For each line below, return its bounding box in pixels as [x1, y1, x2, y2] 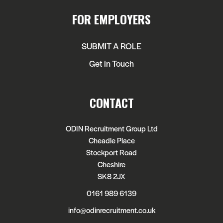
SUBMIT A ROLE [82, 39, 141, 52]
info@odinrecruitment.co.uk [68, 204, 155, 215]
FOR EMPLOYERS [72, 9, 151, 28]
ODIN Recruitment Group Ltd [65, 122, 158, 133]
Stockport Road [86, 146, 137, 157]
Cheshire [98, 158, 125, 169]
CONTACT [89, 93, 134, 111]
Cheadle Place [88, 134, 135, 145]
